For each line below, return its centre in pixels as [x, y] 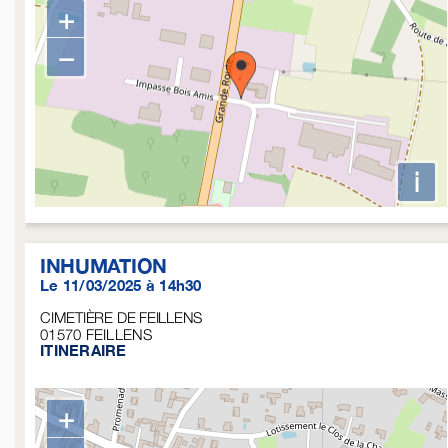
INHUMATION [103, 264]
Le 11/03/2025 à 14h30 [120, 284]
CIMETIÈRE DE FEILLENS [121, 316]
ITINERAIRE [83, 349]
